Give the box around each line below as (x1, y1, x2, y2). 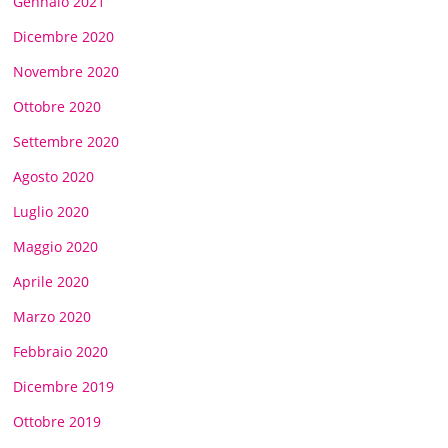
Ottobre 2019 (13, 411, 102, 431)
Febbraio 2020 (13, 341, 109, 361)
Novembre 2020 (13, 61, 120, 81)
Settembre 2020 (13, 131, 120, 151)
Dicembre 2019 (13, 376, 115, 396)
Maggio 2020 (13, 236, 99, 256)
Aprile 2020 (13, 271, 90, 291)
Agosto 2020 (13, 166, 95, 186)
